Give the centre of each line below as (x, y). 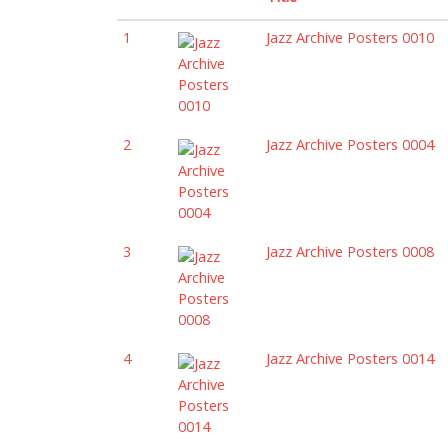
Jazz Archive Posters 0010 (350, 37)
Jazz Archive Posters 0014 (350, 358)
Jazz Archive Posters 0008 (350, 251)
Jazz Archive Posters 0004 (350, 144)
